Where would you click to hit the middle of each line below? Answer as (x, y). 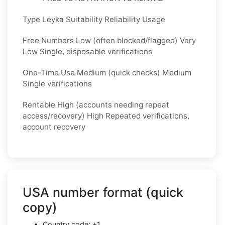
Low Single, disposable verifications (87, 52)
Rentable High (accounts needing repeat (96, 105)
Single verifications (57, 84)
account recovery (54, 127)
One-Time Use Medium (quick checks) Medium (107, 73)
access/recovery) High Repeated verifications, (106, 116)
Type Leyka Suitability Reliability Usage (94, 20)
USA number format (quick (103, 193)
